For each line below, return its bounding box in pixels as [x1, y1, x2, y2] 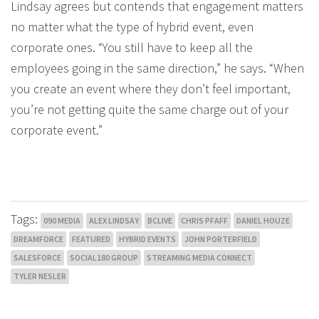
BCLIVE [147, 215, 172, 226]
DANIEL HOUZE [236, 215, 290, 226]
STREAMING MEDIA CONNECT [147, 252, 252, 263]
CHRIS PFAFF [181, 215, 228, 226]
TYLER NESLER [14, 271, 66, 281]
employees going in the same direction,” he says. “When [11, 60, 304, 76]
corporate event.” [11, 122, 103, 138]
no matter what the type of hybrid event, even [11, 19, 253, 35]
